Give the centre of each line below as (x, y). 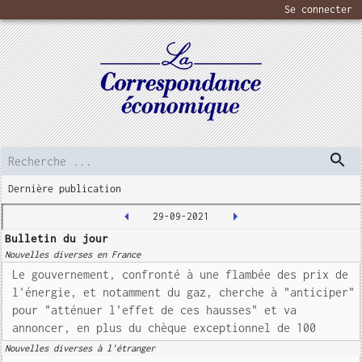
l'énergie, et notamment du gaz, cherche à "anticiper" (184, 292)
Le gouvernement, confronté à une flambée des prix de (181, 274)
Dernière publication (65, 189)
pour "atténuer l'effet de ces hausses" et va (155, 310)
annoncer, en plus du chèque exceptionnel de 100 (164, 328)
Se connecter (318, 9)
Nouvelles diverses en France (73, 254)
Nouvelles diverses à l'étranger (80, 348)
